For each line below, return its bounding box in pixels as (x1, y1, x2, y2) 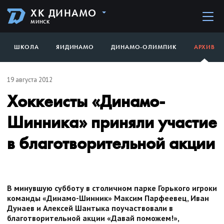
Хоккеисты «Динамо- (7, 90, 165, 112)
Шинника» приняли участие (7, 111, 217, 133)
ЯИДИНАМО (55, 43, 94, 51)
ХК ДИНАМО (30, 6, 97, 19)
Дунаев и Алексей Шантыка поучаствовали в (7, 202, 173, 213)
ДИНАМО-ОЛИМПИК (111, 43, 177, 51)
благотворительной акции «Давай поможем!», (7, 212, 179, 223)
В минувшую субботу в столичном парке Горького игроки (7, 182, 217, 193)
